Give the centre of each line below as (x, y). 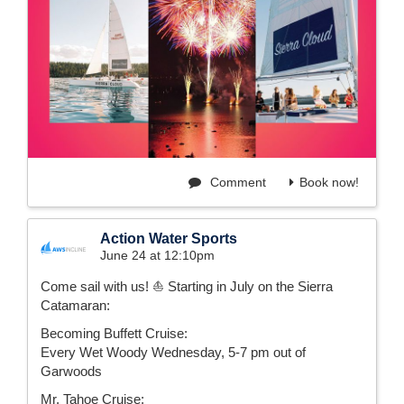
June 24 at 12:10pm (157, 256)
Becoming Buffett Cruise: (114, 334)
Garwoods (71, 372)
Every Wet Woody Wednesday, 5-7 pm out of (173, 353)
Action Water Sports (169, 239)
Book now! (329, 183)
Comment (236, 183)
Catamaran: (75, 306)
